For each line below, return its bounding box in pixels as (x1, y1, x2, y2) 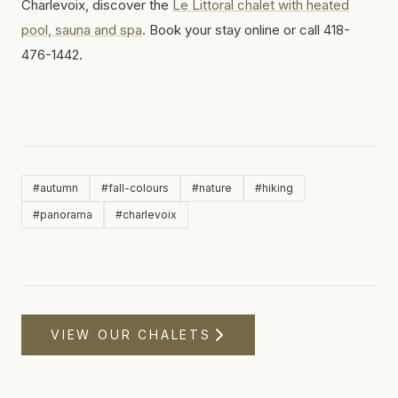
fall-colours (108, 180, 169, 195)
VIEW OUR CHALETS (51, 326, 211, 342)
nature (199, 180, 232, 195)
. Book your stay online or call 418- (142, 20, 350, 38)
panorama (40, 207, 92, 221)
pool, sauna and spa (21, 20, 142, 38)
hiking (262, 180, 293, 195)
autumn (40, 180, 78, 195)
